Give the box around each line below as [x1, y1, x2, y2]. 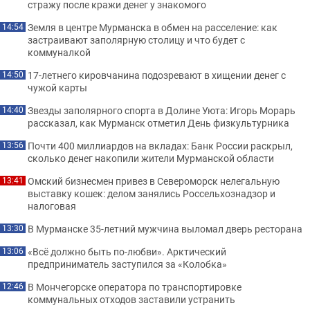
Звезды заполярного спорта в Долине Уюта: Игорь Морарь [28, 103, 295, 117]
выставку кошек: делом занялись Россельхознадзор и [28, 186, 275, 200]
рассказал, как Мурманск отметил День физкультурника [28, 116, 289, 129]
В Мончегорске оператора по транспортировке [28, 280, 241, 293]
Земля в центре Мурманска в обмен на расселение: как [28, 20, 277, 34]
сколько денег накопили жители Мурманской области [28, 151, 274, 165]
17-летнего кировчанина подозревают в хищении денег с [28, 68, 286, 82]
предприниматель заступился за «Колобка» [28, 257, 227, 271]
